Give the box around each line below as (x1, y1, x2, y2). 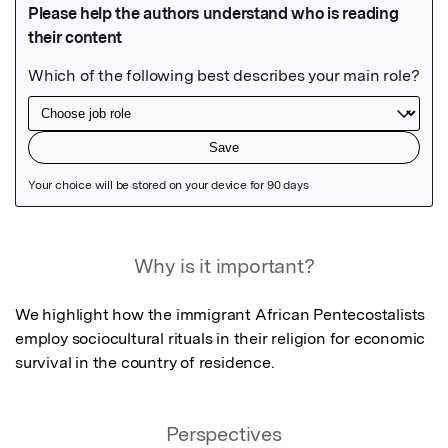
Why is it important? (133, 253, 315, 278)
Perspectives (166, 421, 282, 446)
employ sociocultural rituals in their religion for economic (15, 328, 426, 348)
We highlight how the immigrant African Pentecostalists (15, 304, 426, 324)
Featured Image (15, 231, 157, 256)
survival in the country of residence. (15, 352, 275, 372)
